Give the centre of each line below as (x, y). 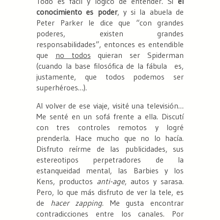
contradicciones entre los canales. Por (110, 214)
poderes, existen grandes (110, 34)
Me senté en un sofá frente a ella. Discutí (110, 117)
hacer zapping (76, 203)
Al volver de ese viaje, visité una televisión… (110, 106)
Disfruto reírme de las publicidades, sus (110, 149)
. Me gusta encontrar (143, 203)
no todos (73, 55)
